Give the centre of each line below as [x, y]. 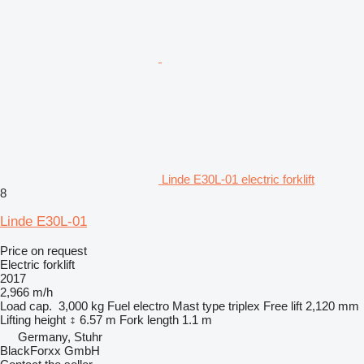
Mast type [199, 305]
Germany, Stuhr [60, 336]
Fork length [149, 319]
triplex [244, 305]
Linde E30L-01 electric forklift [238, 179]
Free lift [283, 305]
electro [151, 305]
